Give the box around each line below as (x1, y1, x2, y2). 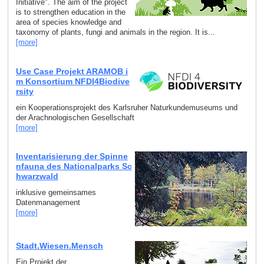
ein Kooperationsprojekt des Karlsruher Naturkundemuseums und (15, 103, 237, 112)
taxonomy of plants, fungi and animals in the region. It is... (15, 28, 215, 37)
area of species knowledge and (15, 18, 121, 27)
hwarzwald (15, 171, 58, 181)
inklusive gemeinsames (15, 188, 96, 197)
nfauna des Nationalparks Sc (15, 161, 132, 171)
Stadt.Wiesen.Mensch (15, 241, 103, 251)
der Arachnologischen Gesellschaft (15, 113, 134, 122)
